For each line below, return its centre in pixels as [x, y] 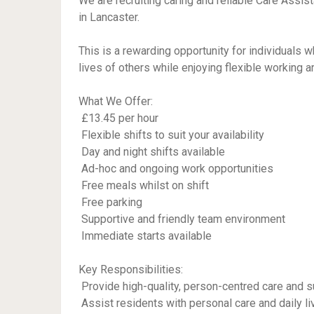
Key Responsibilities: [131, 269]
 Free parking [110, 202]
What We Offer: [116, 101]
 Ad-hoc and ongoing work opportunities [176, 169]
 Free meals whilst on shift [144, 185]
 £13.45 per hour [118, 118]
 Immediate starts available [145, 236]
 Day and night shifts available [152, 152]
